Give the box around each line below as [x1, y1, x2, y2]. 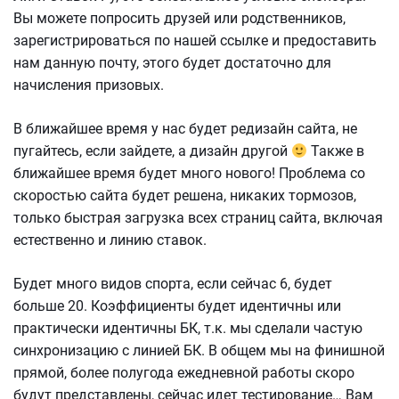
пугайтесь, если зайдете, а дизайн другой [13, 142, 291, 159]
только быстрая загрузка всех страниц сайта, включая [13, 209, 383, 226]
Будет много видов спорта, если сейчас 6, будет [13, 275, 332, 292]
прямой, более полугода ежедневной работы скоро [13, 364, 354, 381]
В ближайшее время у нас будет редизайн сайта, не [13, 120, 357, 137]
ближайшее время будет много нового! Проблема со [13, 165, 365, 182]
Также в [307, 142, 365, 159]
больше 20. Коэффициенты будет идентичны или [13, 297, 341, 314]
